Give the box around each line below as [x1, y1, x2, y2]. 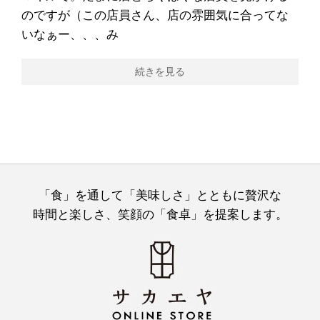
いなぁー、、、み [21, 28, 119, 42]
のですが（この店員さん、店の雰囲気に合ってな [21, 9, 289, 23]
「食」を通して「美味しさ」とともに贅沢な [39, 189, 281, 203]
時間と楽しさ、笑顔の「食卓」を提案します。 [32, 208, 288, 222]
